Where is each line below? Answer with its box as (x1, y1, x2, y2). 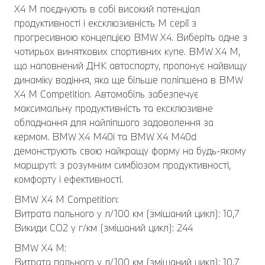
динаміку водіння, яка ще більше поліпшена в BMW (14, 73, 243, 86)
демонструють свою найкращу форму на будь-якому (14, 144, 246, 157)
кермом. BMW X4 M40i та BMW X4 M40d (14, 130, 196, 143)
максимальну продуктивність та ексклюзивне (14, 102, 213, 114)
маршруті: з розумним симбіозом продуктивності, (14, 159, 231, 171)
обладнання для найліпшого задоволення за (14, 116, 214, 128)
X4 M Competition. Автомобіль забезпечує (14, 88, 199, 100)
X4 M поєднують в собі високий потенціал (14, 2, 200, 15)
